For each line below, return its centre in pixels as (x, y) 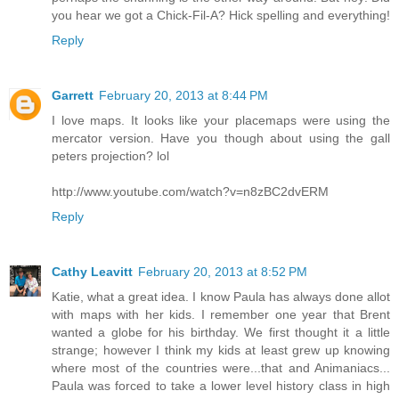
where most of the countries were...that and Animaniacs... (221, 367)
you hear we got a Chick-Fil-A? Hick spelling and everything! (221, 15)
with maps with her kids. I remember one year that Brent (221, 314)
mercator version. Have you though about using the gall (221, 138)
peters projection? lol (110, 155)
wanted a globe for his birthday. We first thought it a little (221, 332)
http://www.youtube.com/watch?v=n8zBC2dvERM (190, 191)
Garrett (73, 95)
